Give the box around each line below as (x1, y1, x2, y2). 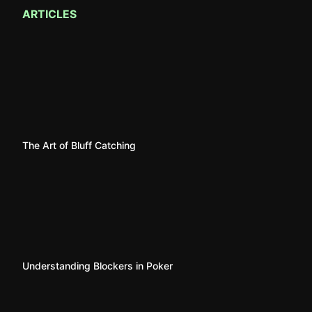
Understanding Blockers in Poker (22, 260, 173, 272)
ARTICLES (22, 8, 77, 21)
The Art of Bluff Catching (22, 139, 136, 151)
